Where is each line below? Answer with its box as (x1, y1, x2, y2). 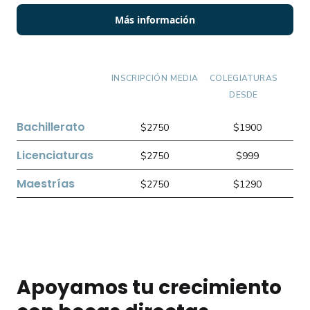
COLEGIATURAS (209, 73, 278, 84)
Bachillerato (17, 119, 85, 135)
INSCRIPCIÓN (111, 73, 171, 84)
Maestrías (17, 176, 75, 192)
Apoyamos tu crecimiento (17, 274, 282, 301)
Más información (115, 13, 195, 26)
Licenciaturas (17, 147, 93, 163)
